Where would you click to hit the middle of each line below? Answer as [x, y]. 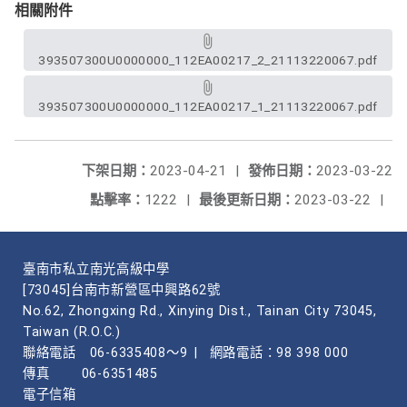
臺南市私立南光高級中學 [96, 269]
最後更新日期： [247, 200]
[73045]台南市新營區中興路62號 [122, 290]
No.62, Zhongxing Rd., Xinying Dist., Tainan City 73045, [200, 311]
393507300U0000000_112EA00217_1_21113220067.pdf [208, 106]
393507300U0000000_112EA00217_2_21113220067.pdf [208, 60]
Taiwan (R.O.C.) [72, 332]
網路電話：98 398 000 [279, 353]
